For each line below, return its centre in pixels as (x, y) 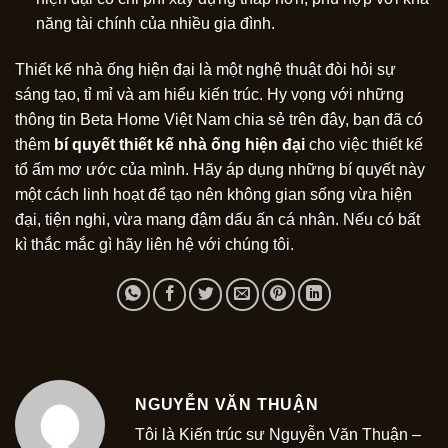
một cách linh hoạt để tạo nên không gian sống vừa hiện (213, 194)
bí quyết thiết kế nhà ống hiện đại (177, 144)
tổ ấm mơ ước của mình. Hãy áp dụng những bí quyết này (220, 169)
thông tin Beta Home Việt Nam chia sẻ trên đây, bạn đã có (219, 119)
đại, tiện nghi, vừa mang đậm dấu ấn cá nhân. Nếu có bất (217, 219)
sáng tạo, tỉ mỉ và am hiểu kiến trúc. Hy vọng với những (209, 94)
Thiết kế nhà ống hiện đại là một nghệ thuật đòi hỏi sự (205, 69)
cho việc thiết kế (364, 144)
